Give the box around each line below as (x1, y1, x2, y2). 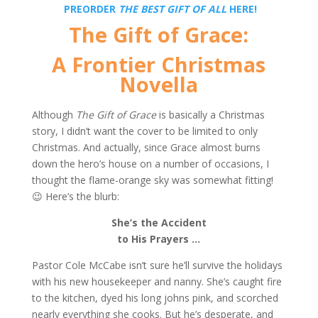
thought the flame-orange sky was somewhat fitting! (31, 173, 273, 187)
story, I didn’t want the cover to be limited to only (31, 124, 258, 138)
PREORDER (63, 2, 119, 16)
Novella (119, 70, 199, 99)
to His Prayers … (117, 232, 201, 246)
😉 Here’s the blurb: (31, 190, 119, 203)
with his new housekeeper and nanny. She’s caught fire (31, 275, 282, 288)
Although (31, 108, 76, 121)
